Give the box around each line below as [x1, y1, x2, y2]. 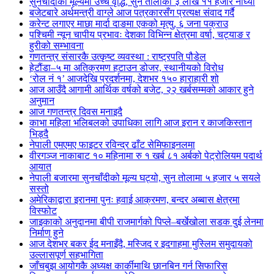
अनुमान [29, 95, 54, 106]
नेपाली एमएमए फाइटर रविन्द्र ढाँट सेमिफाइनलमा [29, 139, 195, 150]
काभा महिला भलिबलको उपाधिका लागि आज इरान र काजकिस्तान [29, 117, 252, 128]
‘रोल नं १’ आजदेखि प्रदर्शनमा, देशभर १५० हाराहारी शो [29, 73, 219, 84]
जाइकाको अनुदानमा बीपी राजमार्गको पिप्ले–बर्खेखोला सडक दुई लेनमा [29, 217, 264, 227]
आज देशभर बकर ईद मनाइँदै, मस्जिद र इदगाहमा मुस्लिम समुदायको [29, 239, 253, 249]
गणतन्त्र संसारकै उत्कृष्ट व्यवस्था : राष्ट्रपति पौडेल [29, 51, 206, 62]
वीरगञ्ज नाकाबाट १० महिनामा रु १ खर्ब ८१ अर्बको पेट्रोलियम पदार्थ [29, 150, 262, 161]
